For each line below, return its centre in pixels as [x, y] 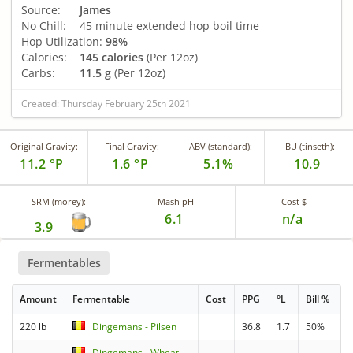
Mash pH [176, 201]
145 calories [111, 57]
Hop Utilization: [62, 41]
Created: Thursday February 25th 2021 [106, 103]
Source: [41, 9]
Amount [39, 299]
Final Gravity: [132, 146]
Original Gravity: [44, 146]
